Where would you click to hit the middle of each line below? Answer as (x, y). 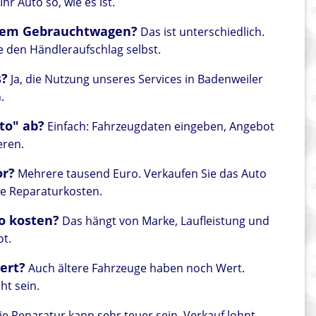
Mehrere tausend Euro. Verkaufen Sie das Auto (141, 174)
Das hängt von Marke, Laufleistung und (165, 221)
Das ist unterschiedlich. (201, 32)
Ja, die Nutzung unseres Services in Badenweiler (136, 79)
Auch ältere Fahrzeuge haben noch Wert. (135, 268)
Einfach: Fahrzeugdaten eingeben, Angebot (160, 127)
